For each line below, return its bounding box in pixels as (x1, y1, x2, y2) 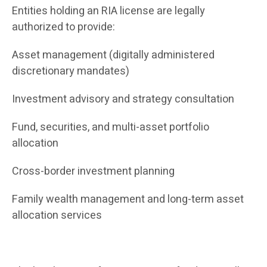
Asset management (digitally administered (12, 47, 215, 64)
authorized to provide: (12, 19, 115, 36)
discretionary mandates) (12, 63, 129, 80)
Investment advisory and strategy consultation (12, 91, 234, 108)
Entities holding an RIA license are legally (12, 3, 205, 20)
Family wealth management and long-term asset (12, 191, 244, 208)
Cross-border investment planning (12, 163, 175, 180)
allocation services (12, 207, 102, 224)
